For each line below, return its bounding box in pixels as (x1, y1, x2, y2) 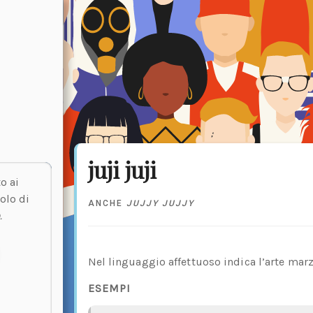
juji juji (87, 154, 157, 184)
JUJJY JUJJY (126, 198, 194, 208)
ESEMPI (87, 281, 131, 295)
